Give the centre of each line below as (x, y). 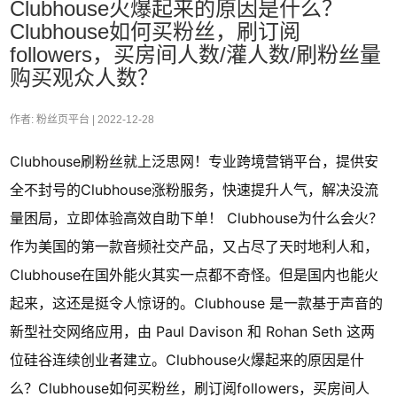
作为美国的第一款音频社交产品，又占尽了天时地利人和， (194, 246)
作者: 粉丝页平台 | (54, 119)
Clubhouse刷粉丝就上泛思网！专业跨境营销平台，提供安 (194, 161)
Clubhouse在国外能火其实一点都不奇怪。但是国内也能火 (194, 274)
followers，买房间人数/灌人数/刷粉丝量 (195, 54)
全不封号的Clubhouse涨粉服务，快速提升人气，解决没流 (194, 189)
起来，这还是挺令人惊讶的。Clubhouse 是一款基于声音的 (196, 303)
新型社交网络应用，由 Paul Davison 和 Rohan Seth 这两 (192, 331)
